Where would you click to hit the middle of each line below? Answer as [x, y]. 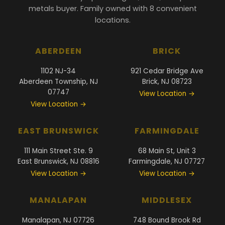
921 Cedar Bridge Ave [167, 71]
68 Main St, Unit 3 [167, 151]
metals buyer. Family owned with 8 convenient [113, 8]
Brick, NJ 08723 [167, 81]
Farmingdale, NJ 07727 [167, 161]
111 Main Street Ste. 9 [58, 151]
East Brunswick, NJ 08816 [58, 161]
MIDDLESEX [167, 200]
